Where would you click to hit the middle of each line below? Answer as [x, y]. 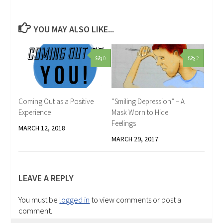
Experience [35, 112]
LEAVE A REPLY [46, 178]
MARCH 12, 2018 [42, 128]
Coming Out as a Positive [56, 101]
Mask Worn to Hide [140, 112]
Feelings [124, 123]
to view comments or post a [136, 199]
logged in [75, 199]
